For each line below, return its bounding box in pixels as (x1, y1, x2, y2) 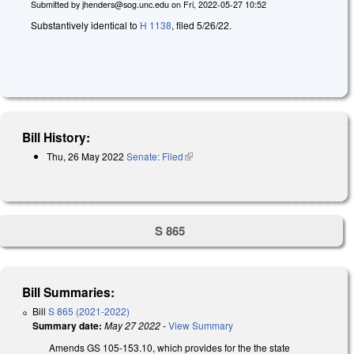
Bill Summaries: (22, 282, 115, 301)
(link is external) (183, 149, 251, 164)
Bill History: (22, 128, 91, 147)
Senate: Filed (126, 149, 183, 164)
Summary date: (32, 318, 102, 333)
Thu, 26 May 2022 (47, 149, 124, 164)
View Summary (168, 318, 233, 332)
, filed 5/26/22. (171, 17, 232, 32)
